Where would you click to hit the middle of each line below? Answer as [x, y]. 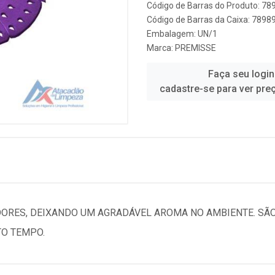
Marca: [161, 48]
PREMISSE [196, 48]
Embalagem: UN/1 [182, 34]
